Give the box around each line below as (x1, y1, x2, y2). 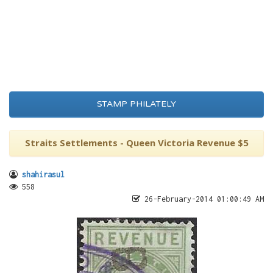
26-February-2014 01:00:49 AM (140, 194, 264, 204)
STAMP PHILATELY (97, 99, 176, 109)
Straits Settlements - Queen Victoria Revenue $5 (24, 136, 249, 149)
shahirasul (22, 170, 65, 179)
